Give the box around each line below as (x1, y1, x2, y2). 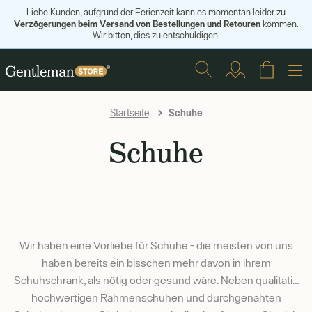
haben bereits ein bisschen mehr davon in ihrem (41, 256, 271, 269)
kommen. (260, 19, 299, 29)
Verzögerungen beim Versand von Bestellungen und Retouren (13, 18, 260, 29)
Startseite (109, 107, 149, 118)
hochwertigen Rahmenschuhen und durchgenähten (31, 291, 281, 304)
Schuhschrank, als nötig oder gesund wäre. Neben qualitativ (14, 274, 298, 286)
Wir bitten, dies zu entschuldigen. (92, 30, 220, 40)
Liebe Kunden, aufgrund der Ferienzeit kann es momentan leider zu (26, 7, 286, 17)
